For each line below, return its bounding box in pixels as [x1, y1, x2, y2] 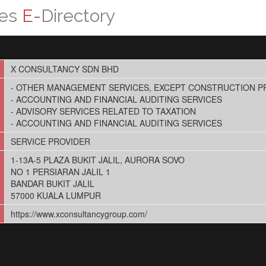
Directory [41, 5, 115, 26]
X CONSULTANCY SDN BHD [10, 63, 119, 75]
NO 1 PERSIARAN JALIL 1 [10, 166, 110, 178]
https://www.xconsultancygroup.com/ [10, 208, 147, 220]
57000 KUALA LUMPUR [10, 189, 101, 201]
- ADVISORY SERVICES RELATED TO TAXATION [10, 105, 196, 117]
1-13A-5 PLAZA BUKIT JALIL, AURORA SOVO [10, 154, 185, 166]
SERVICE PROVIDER [10, 135, 90, 147]
